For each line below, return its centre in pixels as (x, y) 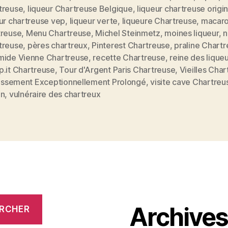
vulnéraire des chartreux (55, 94)
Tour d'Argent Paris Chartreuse (117, 70)
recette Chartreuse (129, 58)
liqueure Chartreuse (159, 21)
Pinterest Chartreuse (131, 46)
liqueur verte (94, 21)
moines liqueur (192, 33)
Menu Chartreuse (58, 33)
